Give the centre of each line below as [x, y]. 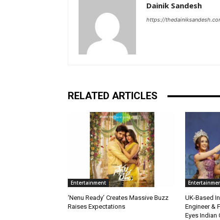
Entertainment [88, 183]
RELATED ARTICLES [113, 96]
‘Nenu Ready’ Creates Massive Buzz [118, 198]
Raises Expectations [96, 207]
